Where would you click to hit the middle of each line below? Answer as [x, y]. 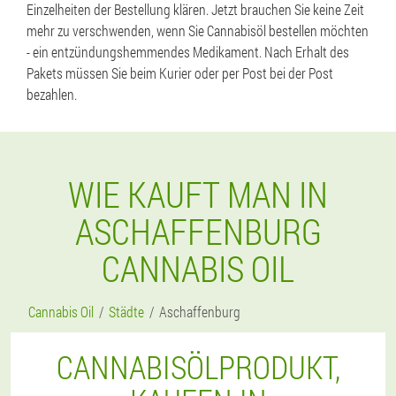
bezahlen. [52, 94]
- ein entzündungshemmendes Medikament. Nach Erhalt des [188, 52]
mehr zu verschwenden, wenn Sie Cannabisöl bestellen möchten [198, 30]
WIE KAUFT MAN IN [198, 194]
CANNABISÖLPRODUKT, [198, 367]
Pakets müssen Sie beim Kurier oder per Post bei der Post [180, 73]
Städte [126, 312]
